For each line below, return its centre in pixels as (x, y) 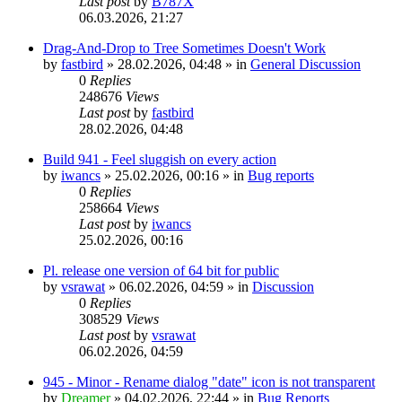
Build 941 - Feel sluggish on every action (160, 159)
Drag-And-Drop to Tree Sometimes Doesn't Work (184, 48)
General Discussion (306, 64)
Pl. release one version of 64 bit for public (161, 270)
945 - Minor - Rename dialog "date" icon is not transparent (209, 381)
